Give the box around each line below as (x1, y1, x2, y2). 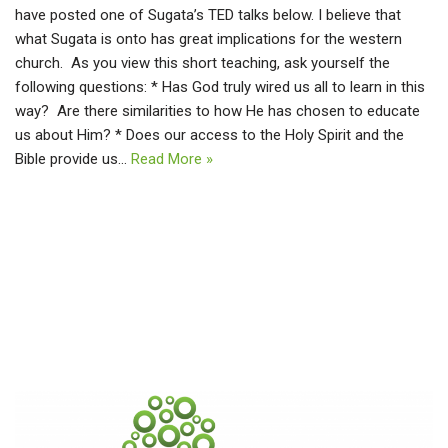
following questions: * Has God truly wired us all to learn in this (15, 78, 425, 97)
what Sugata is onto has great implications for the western (15, 30, 402, 49)
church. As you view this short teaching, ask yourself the (15, 54, 390, 73)
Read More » (131, 150, 213, 169)
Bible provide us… (15, 150, 131, 169)
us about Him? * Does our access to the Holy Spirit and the (15, 126, 404, 145)
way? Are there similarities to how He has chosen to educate (15, 102, 420, 121)
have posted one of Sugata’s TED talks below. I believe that (15, 6, 401, 25)
